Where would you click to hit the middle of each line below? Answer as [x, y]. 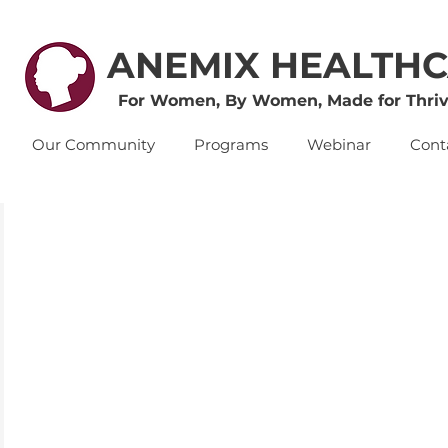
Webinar [338, 144]
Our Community [93, 144]
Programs [230, 144]
